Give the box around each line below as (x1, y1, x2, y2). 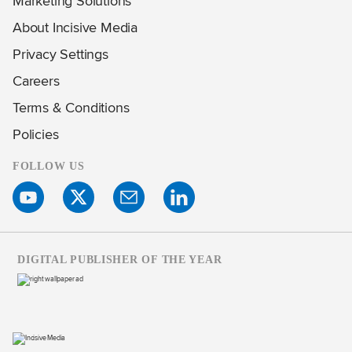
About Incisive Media (13, 16, 137, 37)
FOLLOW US (13, 159, 85, 172)
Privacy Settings (13, 43, 108, 64)
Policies (13, 123, 59, 144)
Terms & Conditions (13, 97, 130, 117)
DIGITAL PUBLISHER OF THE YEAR (17, 252, 222, 266)
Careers (13, 70, 60, 90)
